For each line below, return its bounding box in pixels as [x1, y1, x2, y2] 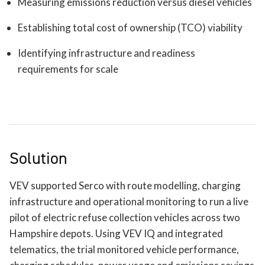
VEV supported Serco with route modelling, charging [9, 179, 241, 192]
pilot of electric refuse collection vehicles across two [9, 211, 240, 224]
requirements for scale [18, 63, 118, 76]
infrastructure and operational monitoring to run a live [9, 195, 248, 208]
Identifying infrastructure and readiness [18, 47, 195, 60]
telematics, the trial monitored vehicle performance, [9, 243, 239, 256]
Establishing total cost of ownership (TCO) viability [18, 21, 243, 34]
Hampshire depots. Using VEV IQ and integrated [9, 227, 223, 240]
